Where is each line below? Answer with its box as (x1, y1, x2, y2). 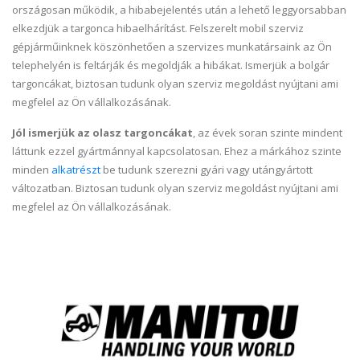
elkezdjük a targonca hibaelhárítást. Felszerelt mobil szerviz (12, 21, 304, 36)
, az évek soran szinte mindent (193, 125, 342, 141)
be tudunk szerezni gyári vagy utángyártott (100, 162, 313, 178)
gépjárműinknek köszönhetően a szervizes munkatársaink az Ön (12, 39, 332, 55)
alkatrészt (51, 162, 100, 178)
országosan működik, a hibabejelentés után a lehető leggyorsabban (12, 2, 346, 18)
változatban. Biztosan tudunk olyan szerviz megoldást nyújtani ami (12, 181, 338, 196)
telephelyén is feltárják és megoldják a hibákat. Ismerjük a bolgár (12, 58, 329, 73)
